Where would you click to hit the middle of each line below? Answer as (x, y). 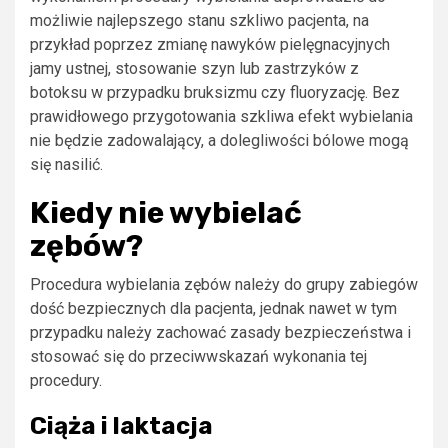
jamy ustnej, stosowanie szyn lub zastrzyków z (194, 68)
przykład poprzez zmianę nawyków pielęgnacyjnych (210, 44)
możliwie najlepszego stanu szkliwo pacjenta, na (199, 20)
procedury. (66, 380)
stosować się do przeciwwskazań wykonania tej (198, 356)
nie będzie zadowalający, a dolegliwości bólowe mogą (219, 140)
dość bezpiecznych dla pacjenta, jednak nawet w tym (213, 308)
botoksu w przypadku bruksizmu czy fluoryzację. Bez (215, 92)
